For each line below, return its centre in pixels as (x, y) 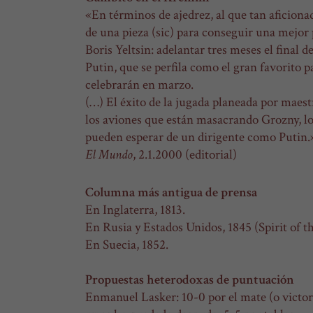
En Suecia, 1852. (127, 245)
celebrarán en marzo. (139, 85)
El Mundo (109, 155)
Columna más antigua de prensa (171, 192)
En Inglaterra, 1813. (135, 210)
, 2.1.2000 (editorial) (185, 155)
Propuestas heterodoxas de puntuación (190, 279)
